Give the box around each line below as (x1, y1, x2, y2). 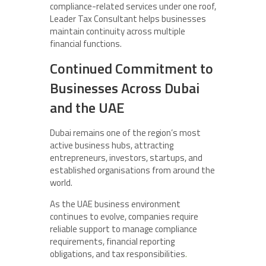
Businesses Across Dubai (50, 77, 199, 99)
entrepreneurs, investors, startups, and (50, 151, 202, 165)
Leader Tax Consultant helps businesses (50, 12, 206, 26)
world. (50, 176, 72, 190)
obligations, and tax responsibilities (50, 247, 185, 261)
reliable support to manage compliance (50, 222, 197, 236)
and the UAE (50, 97, 125, 119)
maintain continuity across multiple (50, 24, 185, 39)
